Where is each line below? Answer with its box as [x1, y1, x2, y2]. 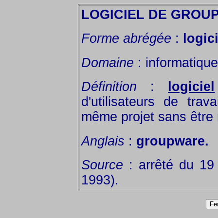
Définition [81, 79, 137, 94]
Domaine [81, 55, 134, 70]
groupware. [136, 133, 209, 148]
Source [81, 157, 123, 172]
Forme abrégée [81, 31, 175, 46]
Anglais [81, 133, 125, 148]
